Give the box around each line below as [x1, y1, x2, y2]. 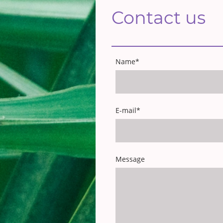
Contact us [111, 6, 206, 28]
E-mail [115, 106, 136, 115]
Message [115, 154, 145, 164]
